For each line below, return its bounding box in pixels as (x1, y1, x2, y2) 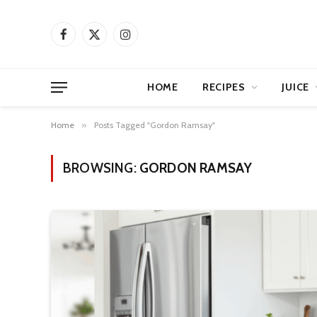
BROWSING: (63, 160, 139, 176)
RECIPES (202, 81, 246, 93)
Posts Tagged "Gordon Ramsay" (94, 120, 215, 130)
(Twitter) (93, 48, 129, 62)
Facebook (62, 33, 105, 47)
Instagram (125, 33, 168, 47)
